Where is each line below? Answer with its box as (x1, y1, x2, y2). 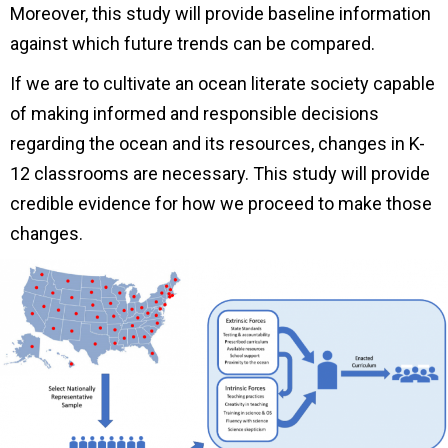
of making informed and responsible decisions (10, 102, 379, 124)
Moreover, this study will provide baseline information (10, 2, 431, 24)
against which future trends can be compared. (10, 32, 375, 54)
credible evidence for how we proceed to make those (10, 192, 432, 214)
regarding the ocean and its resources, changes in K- (10, 132, 425, 154)
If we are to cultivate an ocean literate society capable (10, 72, 435, 94)
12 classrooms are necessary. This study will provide (10, 162, 430, 184)
